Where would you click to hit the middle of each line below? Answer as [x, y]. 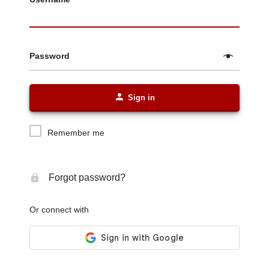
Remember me [76, 133]
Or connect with [59, 210]
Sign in [141, 98]
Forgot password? [86, 177]
